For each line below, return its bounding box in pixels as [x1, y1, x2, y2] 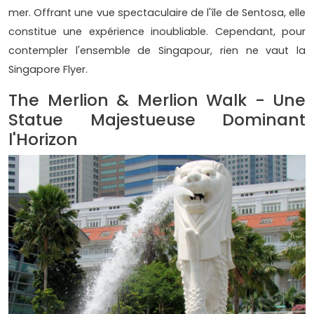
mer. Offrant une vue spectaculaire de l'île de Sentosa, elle [8, 6, 306, 20]
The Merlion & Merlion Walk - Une [8, 88, 306, 112]
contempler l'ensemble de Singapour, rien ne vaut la [8, 43, 306, 58]
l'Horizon [8, 128, 78, 151]
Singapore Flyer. [8, 62, 88, 77]
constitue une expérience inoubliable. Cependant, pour [8, 25, 306, 39]
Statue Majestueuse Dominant [8, 108, 306, 132]
